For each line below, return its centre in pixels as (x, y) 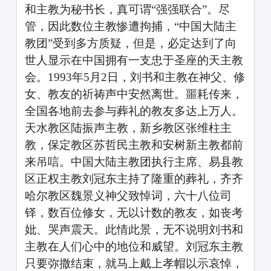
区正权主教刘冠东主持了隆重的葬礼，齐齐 (134, 178)
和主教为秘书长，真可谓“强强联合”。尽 (127, 9)
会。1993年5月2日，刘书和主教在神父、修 (135, 77)
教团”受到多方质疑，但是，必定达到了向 (130, 43)
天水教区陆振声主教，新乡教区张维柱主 (128, 128)
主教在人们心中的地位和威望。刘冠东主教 (134, 246)
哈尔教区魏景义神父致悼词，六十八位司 (128, 195)
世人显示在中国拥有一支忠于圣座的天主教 (134, 60)
